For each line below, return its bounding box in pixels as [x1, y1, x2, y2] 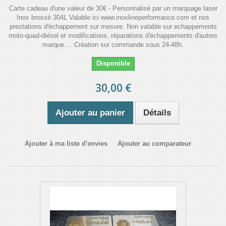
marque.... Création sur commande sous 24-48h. [42, 41, 184, 48]
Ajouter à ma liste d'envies [25, 140, 107, 147]
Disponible [96, 60, 130, 67]
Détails [143, 108, 171, 118]
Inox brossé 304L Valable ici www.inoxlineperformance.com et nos [17, 14, 209, 21]
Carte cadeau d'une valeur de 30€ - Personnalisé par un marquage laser [9, 5, 217, 12]
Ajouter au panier [55, 108, 125, 118]
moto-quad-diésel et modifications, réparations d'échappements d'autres [9, 32, 217, 39]
